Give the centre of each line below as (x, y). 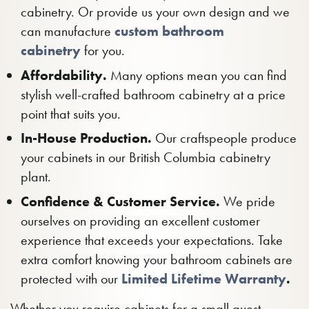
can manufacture (68, 31)
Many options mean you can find (197, 75)
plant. (36, 177)
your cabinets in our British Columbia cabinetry (146, 157)
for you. (103, 50)
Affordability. (64, 75)
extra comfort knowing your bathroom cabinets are (157, 259)
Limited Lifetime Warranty (204, 278)
